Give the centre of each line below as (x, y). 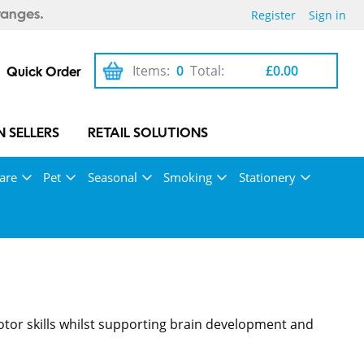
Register (273, 15)
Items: (152, 71)
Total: (208, 71)
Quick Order (44, 73)
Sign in (327, 15)
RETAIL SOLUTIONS (148, 134)
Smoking (188, 177)
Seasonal (112, 177)
